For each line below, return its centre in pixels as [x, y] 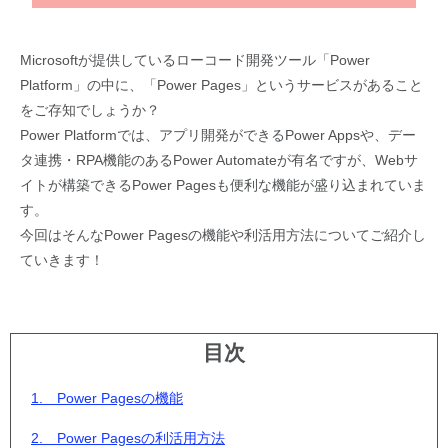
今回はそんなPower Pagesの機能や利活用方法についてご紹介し [223, 235]
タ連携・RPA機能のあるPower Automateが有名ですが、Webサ [219, 160]
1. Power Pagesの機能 [107, 398]
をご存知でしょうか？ [90, 110]
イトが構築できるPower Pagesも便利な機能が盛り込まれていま [223, 185]
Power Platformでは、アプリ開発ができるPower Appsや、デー [218, 135]
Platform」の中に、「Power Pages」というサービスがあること [221, 85]
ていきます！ [62, 260]
